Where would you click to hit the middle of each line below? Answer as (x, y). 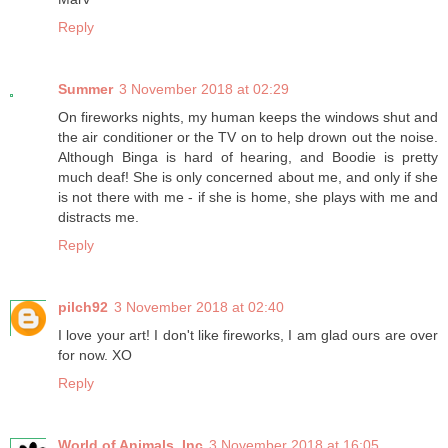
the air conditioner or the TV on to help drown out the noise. (248, 137)
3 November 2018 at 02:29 (204, 89)
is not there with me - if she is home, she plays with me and (248, 197)
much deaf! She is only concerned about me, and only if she (248, 177)
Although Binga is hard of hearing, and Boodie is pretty (248, 157)
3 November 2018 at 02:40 (199, 307)
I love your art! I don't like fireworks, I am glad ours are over (248, 335)
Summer (85, 89)
